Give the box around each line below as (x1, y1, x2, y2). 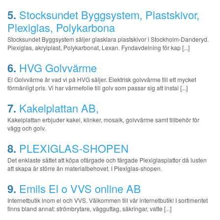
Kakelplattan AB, (19, 100, 99, 115)
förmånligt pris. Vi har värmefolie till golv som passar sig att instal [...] (7, 83, 188, 92)
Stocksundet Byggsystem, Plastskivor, (19, 6, 199, 22)
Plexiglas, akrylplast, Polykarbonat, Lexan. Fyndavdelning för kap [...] (7, 43, 190, 52)
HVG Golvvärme (19, 59, 97, 75)
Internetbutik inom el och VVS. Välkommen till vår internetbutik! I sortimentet (7, 195, 208, 204)
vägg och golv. (7, 123, 46, 132)
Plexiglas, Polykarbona (7, 19, 115, 35)
